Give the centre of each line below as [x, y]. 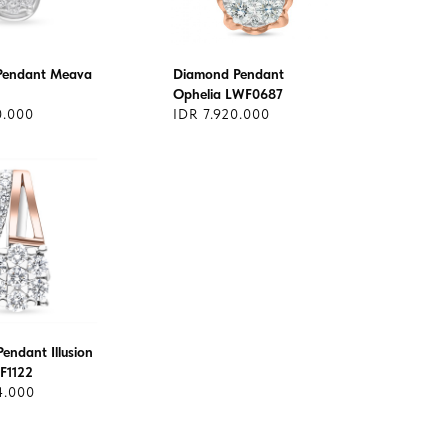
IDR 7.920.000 [221, 114]
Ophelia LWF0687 [228, 94]
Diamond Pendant [228, 74]
